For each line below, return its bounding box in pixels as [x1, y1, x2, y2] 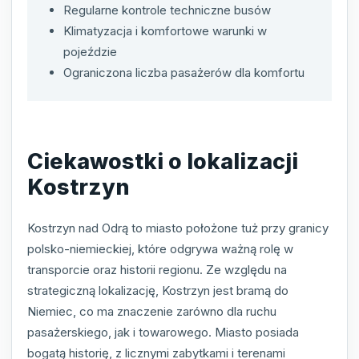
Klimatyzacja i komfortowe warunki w [63, 23, 267, 39]
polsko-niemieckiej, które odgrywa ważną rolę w [27, 241, 293, 257]
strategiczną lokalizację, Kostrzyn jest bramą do [27, 283, 288, 299]
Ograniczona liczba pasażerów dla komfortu [63, 65, 305, 81]
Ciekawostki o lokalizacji [27, 147, 298, 175]
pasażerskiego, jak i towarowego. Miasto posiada [27, 325, 299, 341]
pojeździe [63, 44, 117, 60]
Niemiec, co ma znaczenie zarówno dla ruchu [27, 304, 276, 320]
